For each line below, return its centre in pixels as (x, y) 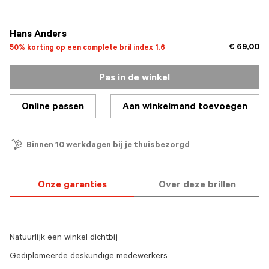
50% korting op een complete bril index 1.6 (87, 49)
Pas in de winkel (134, 79)
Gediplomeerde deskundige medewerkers (89, 257)
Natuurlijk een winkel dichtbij (64, 238)
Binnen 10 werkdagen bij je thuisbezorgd (108, 146)
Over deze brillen (197, 186)
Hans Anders (38, 35)
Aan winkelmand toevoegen (185, 107)
